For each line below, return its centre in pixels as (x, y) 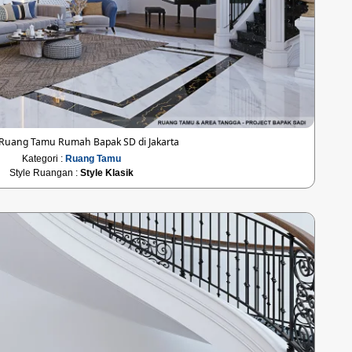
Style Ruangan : (45, 173)
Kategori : (44, 159)
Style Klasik (107, 173)
